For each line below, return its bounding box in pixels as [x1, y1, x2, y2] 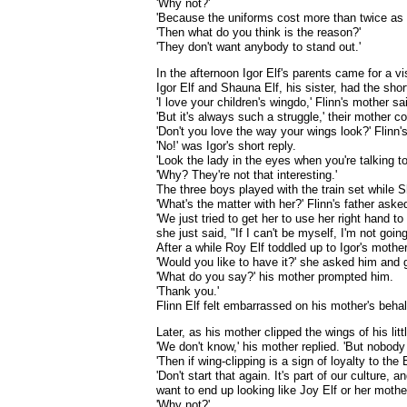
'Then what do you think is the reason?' [156, 25, 361, 39]
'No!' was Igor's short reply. [156, 139, 296, 153]
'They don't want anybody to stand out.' [156, 40, 361, 54]
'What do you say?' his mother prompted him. [156, 270, 393, 283]
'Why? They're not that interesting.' [156, 168, 337, 182]
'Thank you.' [156, 284, 219, 298]
